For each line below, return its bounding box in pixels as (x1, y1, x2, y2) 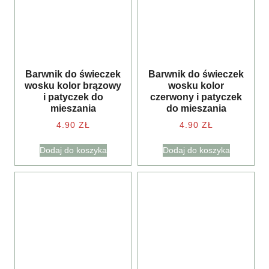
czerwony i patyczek (150, 92, 242, 102)
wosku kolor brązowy (25, 80, 121, 91)
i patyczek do (43, 92, 103, 102)
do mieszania (166, 103, 226, 113)
